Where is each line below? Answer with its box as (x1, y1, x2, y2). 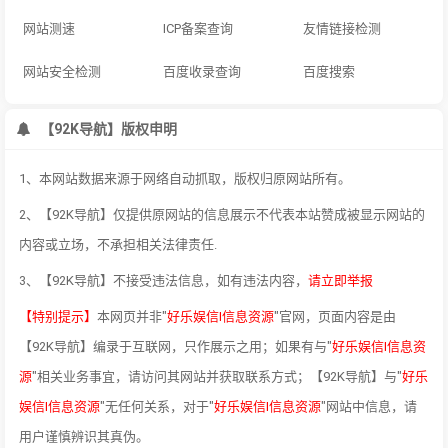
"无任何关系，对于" (100, 398, 214, 414)
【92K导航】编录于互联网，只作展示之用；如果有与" (19, 338, 332, 354)
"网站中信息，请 (321, 398, 417, 414)
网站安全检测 (23, 63, 101, 79)
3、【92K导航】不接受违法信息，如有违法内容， (19, 272, 308, 288)
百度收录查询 (163, 63, 242, 79)
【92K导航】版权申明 (37, 120, 177, 137)
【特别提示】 (19, 308, 97, 324)
